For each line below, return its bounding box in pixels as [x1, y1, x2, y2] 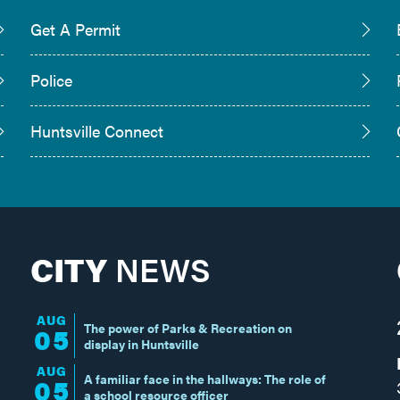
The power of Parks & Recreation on [83, 318, 292, 337]
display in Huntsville [83, 334, 199, 353]
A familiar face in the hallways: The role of [83, 369, 326, 387]
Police [29, 69, 72, 92]
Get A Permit [29, 18, 121, 41]
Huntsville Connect [29, 120, 163, 143]
